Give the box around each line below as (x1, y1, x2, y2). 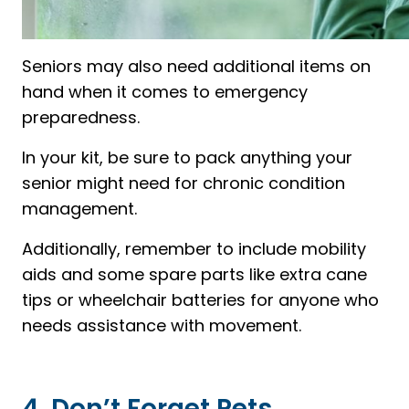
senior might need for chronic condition (22, 171, 345, 194)
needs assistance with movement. (22, 313, 301, 337)
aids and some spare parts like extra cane (22, 262, 367, 286)
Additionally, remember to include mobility (22, 236, 366, 260)
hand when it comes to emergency (22, 79, 308, 103)
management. (22, 196, 137, 220)
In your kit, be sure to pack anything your (22, 145, 352, 169)
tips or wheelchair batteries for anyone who (22, 288, 379, 311)
